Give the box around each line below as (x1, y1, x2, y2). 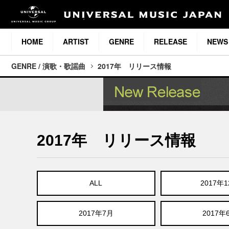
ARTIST (63, 36, 89, 47)
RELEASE (154, 36, 187, 47)
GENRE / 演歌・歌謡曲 (11, 61, 85, 72)
